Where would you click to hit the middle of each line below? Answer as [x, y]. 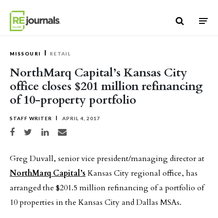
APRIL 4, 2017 [81, 118]
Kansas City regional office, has [142, 173]
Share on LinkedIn [59, 131]
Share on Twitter [40, 131]
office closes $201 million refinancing [106, 86]
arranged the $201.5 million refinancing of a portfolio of [107, 188]
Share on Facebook [28, 131]
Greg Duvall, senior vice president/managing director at [107, 159]
